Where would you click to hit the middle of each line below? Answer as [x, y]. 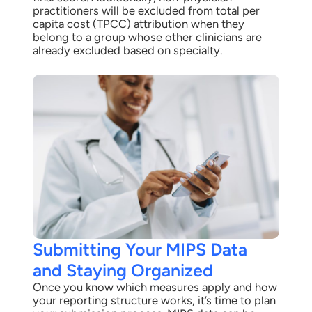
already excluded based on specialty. [127, 50]
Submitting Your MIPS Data [140, 249]
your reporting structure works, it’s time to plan [154, 300]
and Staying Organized [123, 270]
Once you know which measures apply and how [155, 287]
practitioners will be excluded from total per [146, 11]
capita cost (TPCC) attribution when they [138, 24]
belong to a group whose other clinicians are [147, 37]
